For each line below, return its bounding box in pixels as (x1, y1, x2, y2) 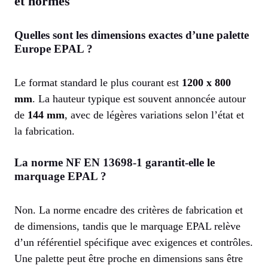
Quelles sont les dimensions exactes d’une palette (14, 29, 249, 42)
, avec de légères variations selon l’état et (65, 109, 244, 121)
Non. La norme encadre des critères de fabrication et (14, 204, 243, 217)
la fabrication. (14, 125, 75, 138)
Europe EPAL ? (14, 42, 93, 56)
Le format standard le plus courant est (14, 77, 182, 89)
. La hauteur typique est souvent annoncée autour (32, 93, 246, 105)
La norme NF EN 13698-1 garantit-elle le (14, 156, 215, 169)
